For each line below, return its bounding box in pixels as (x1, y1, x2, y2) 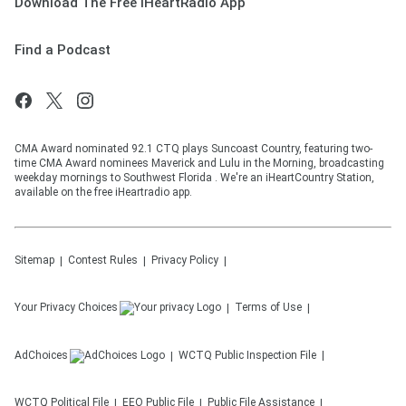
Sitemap (14, 254, 54, 267)
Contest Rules (68, 254, 138, 267)
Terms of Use (235, 301, 302, 314)
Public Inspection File (215, 349, 316, 362)
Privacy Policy (151, 254, 218, 267)
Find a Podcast (14, 42, 111, 59)
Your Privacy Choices (14, 301, 118, 314)
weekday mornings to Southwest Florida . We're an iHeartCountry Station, (14, 171, 374, 185)
